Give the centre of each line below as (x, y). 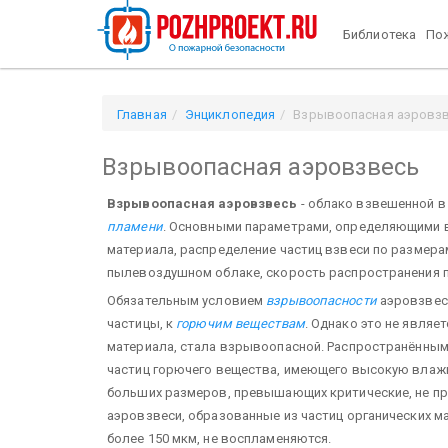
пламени (135, 226)
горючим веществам (240, 323)
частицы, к (142, 323)
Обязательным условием (187, 300)
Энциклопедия (230, 114)
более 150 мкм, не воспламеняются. (219, 438)
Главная (142, 114)
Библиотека (379, 34)
